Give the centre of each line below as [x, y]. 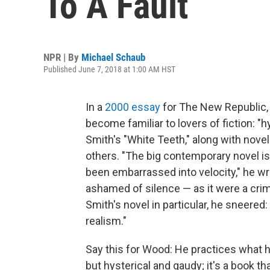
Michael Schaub [113, 57]
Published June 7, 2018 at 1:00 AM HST [109, 69]
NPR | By [62, 57]
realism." [106, 221]
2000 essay [133, 107]
